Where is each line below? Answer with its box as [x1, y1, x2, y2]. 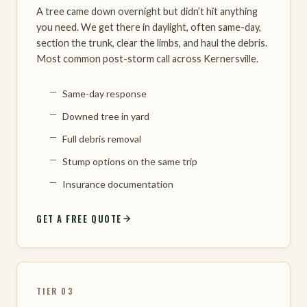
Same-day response [62, 87, 147, 99]
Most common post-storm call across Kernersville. [36, 52, 258, 64]
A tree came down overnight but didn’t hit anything [36, 5, 258, 17]
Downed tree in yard [62, 110, 149, 122]
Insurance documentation [62, 177, 173, 190]
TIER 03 [36, 284, 74, 297]
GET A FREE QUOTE [36, 211, 122, 225]
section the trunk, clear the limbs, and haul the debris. [36, 36, 267, 49]
